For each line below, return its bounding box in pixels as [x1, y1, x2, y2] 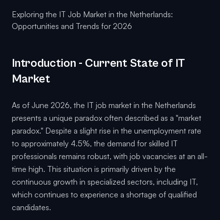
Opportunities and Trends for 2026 [12, 21, 132, 31]
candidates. [12, 202, 51, 213]
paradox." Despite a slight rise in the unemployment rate [12, 126, 201, 136]
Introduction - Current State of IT [12, 56, 185, 71]
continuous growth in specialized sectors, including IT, [12, 177, 198, 187]
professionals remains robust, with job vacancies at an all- [12, 151, 208, 162]
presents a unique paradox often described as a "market [12, 113, 201, 123]
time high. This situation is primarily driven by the [12, 164, 176, 174]
